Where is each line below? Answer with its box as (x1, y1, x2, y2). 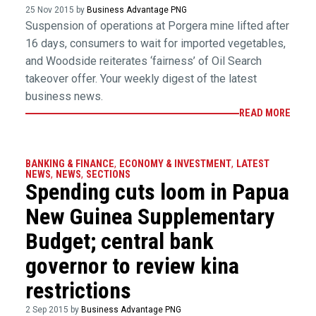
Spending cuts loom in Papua (25, 178, 289, 205)
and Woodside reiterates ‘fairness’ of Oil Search (25, 54, 262, 68)
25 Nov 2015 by (25, 5, 87, 15)
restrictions (25, 276, 131, 304)
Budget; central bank (25, 227, 214, 255)
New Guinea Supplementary (25, 202, 274, 230)
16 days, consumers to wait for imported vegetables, (25, 37, 286, 50)
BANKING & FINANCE (25, 157, 114, 170)
